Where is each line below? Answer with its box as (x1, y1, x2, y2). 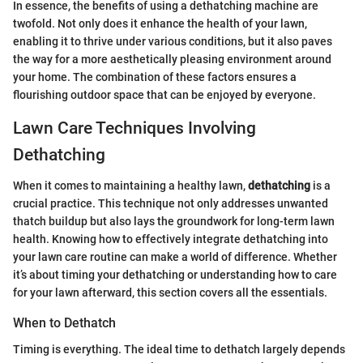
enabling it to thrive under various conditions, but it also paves (13, 34, 332, 48)
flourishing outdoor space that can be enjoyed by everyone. (13, 88, 316, 101)
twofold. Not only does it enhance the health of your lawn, (13, 16, 307, 30)
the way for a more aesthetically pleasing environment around (13, 52, 331, 66)
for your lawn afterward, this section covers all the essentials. (13, 286, 327, 300)
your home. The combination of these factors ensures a (13, 70, 297, 83)
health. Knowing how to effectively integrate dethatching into (13, 233, 328, 246)
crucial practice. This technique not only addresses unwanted (13, 197, 328, 211)
